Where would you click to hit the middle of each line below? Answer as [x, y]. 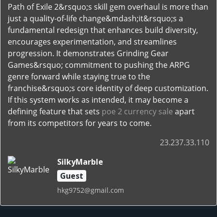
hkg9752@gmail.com [90, 190]
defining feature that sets [55, 111]
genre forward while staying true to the [79, 77]
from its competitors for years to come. [80, 123]
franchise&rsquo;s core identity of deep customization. [108, 88]
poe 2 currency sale [137, 111]
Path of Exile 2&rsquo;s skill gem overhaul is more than [108, 7]
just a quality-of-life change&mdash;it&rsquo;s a [95, 18]
